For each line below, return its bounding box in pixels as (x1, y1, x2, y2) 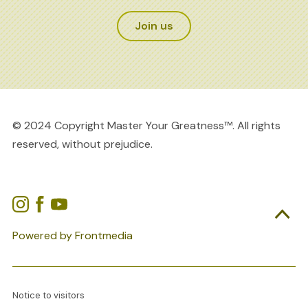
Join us (135, 18, 173, 33)
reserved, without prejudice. (12, 136, 153, 151)
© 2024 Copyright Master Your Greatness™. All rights (12, 118, 280, 133)
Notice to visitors (12, 289, 85, 301)
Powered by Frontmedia (12, 228, 133, 243)
